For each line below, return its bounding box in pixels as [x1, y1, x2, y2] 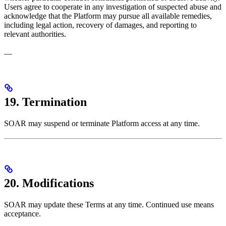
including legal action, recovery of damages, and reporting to [4, 21, 197, 30]
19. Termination [4, 95, 87, 109]
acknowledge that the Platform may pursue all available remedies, [4, 12, 212, 21]
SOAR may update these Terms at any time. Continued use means [4, 200, 214, 209]
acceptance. [4, 209, 41, 218]
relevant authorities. [4, 30, 66, 39]
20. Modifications [4, 176, 94, 190]
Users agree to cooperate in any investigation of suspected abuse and [4, 3, 221, 12]
